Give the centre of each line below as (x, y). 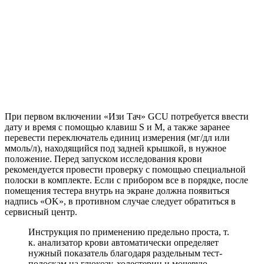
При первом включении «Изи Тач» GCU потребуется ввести (127, 117)
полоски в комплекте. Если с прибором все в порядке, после (126, 180)
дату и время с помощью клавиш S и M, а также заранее (117, 127)
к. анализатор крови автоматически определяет (123, 243)
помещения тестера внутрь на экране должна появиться (117, 191)
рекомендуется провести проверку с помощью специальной (125, 170)
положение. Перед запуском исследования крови (103, 159)
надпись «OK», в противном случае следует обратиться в (120, 202)
